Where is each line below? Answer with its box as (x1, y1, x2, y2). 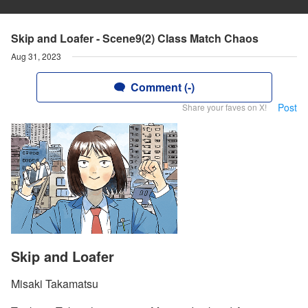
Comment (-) (130, 79, 195, 95)
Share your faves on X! (182, 101, 267, 113)
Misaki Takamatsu (11, 276, 98, 292)
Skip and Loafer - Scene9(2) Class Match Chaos (11, 30, 258, 46)
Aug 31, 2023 (11, 50, 61, 62)
